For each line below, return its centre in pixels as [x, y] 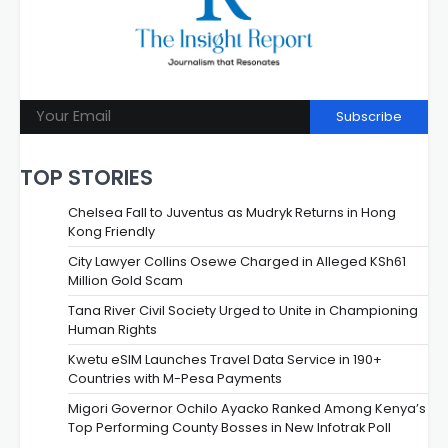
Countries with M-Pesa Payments [175, 379]
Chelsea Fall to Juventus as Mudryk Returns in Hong [232, 213]
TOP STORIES [86, 178]
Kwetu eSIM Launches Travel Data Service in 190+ [225, 360]
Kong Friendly [111, 232]
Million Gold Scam [125, 281]
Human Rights [112, 330]
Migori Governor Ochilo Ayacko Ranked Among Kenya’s [247, 409]
